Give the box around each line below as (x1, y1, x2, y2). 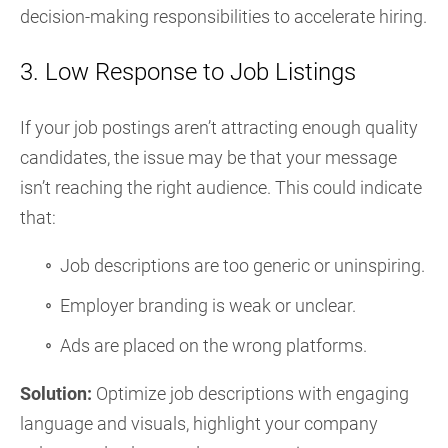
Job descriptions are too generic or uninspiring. (60, 255, 425, 276)
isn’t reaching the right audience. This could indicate (20, 177, 422, 198)
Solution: (20, 383, 96, 404)
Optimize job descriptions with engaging (96, 383, 409, 404)
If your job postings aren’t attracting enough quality (20, 117, 418, 138)
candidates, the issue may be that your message (20, 147, 397, 168)
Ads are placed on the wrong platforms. (60, 335, 367, 356)
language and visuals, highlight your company (20, 413, 378, 434)
